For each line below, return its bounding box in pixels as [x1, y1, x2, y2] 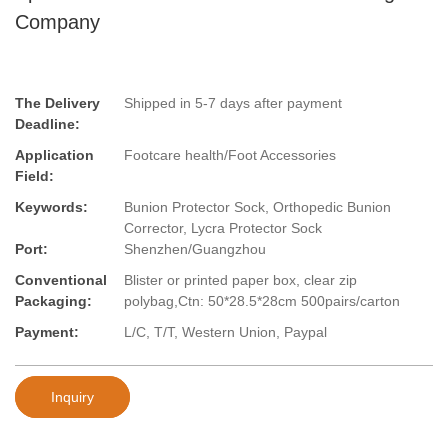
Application [15, 147, 94, 164]
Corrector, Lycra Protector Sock [124, 220, 322, 237]
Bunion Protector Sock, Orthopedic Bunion [124, 199, 391, 216]
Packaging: [15, 293, 92, 310]
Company [15, 11, 100, 33]
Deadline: [15, 116, 80, 133]
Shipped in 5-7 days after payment [124, 95, 342, 112]
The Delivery [15, 95, 100, 112]
